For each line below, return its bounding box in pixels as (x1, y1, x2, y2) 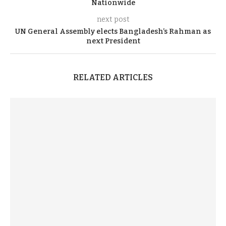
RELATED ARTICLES (73, 73, 153, 82)
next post (96, 15, 130, 24)
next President (86, 37, 140, 45)
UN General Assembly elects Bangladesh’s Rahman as (15, 27, 211, 36)
